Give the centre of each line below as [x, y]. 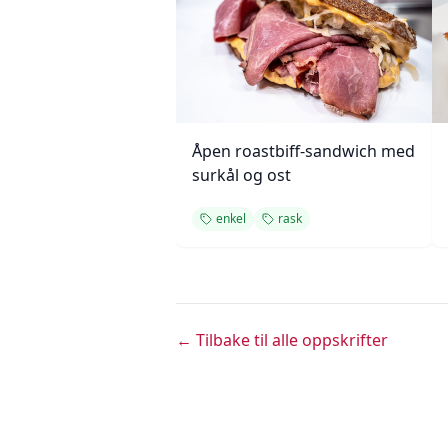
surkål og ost [241, 175]
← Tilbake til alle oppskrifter [282, 340]
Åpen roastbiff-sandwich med [303, 151]
